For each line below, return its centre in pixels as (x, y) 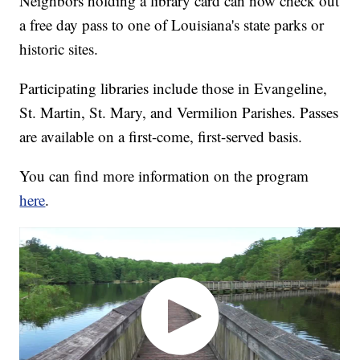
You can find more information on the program (164, 176)
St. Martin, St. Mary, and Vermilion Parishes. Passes (179, 112)
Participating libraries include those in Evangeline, (174, 88)
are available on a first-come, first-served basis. (161, 137)
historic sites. (59, 49)
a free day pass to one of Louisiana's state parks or (172, 25)
